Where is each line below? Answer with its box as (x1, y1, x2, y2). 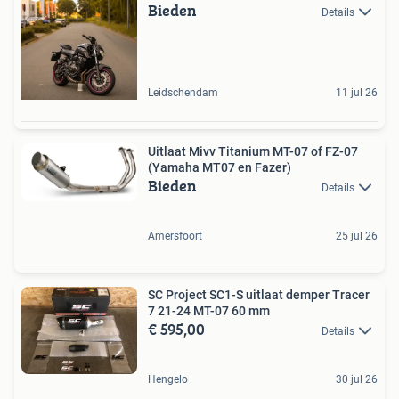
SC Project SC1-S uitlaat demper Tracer (148, 287, 370, 302)
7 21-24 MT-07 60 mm (148, 303, 270, 318)
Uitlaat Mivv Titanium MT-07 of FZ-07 (148, 143, 358, 159)
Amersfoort (148, 229, 202, 242)
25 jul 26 (336, 229, 378, 242)
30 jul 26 (336, 373, 378, 387)
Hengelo (148, 373, 188, 387)
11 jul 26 (336, 85, 378, 99)
